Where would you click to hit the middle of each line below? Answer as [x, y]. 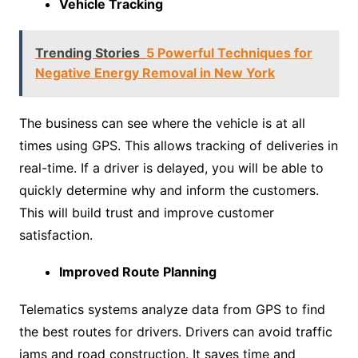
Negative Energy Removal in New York [155, 73]
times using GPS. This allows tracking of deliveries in [178, 146]
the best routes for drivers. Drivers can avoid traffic [175, 332]
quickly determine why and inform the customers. [169, 191]
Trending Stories [87, 53]
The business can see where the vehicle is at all [162, 123]
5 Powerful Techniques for [229, 53]
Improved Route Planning [137, 272]
